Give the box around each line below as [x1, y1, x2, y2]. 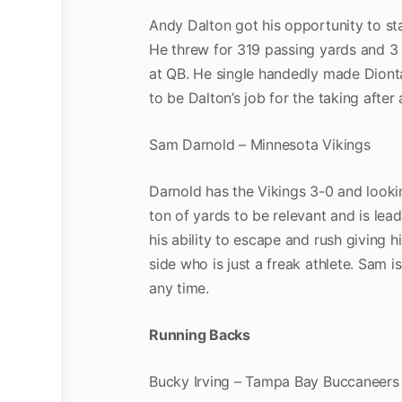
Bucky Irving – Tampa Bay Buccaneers [149, 371, 399, 390]
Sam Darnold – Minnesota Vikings [149, 135, 371, 153]
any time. [149, 278, 209, 297]
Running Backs [149, 325, 250, 344]
